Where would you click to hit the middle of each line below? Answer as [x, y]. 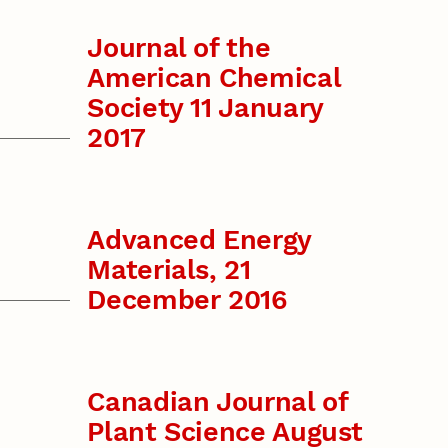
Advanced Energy [199, 240]
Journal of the [179, 48]
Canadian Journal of [217, 401]
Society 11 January [205, 108]
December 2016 [187, 300]
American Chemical [214, 78]
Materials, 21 [169, 270]
